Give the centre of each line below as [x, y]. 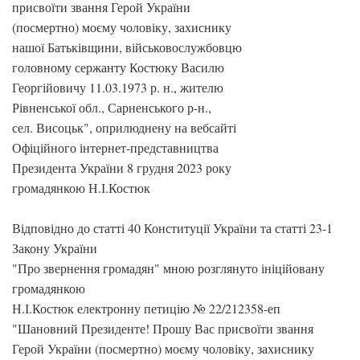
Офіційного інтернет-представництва [115, 147]
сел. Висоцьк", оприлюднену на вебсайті [124, 127]
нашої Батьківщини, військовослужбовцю [127, 47]
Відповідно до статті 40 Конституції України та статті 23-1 [172, 228]
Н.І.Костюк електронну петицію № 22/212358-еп [146, 308]
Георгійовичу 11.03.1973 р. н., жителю [118, 87]
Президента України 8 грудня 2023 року [122, 168]
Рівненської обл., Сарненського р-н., [112, 107]
